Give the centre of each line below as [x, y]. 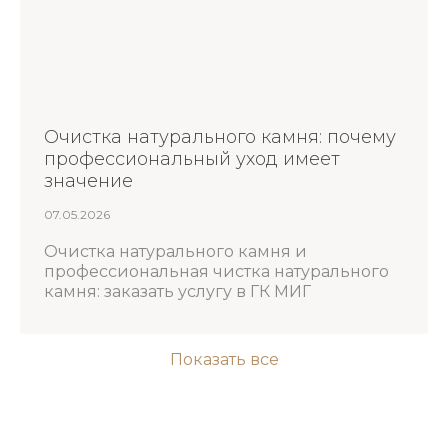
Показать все [224, 360]
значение [88, 181]
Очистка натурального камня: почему [220, 137]
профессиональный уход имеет [192, 159]
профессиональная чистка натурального [216, 272]
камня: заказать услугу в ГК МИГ [177, 292]
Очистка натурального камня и [175, 252]
